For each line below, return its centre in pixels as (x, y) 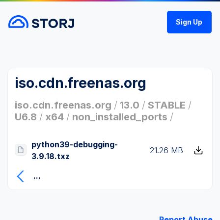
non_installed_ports (120, 117)
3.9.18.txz (51, 156)
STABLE (167, 105)
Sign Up (189, 22)
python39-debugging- (75, 144)
